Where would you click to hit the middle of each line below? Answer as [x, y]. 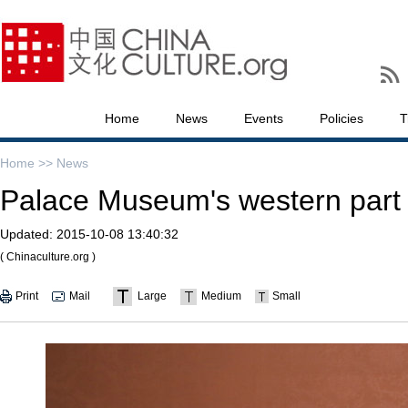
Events [264, 118]
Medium [221, 296]
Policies [342, 118]
